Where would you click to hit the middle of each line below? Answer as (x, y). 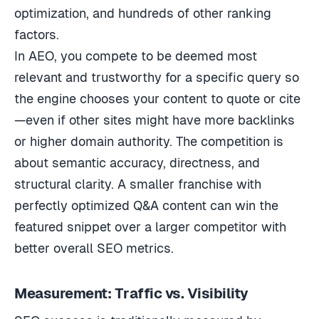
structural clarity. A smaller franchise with (138, 184)
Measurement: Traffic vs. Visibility (131, 293)
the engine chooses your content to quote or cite (157, 98)
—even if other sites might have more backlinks (155, 120)
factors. (37, 34)
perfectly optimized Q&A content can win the (146, 205)
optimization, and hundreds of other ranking (143, 13)
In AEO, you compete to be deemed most (136, 56)
